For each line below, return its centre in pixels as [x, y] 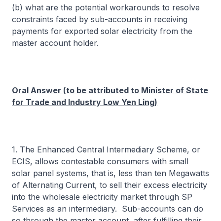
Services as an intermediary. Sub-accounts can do [108, 209]
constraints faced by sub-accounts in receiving [100, 19]
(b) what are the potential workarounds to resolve [106, 7]
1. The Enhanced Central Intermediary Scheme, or [106, 149]
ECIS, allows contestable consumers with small [100, 161]
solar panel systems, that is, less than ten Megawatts [110, 173]
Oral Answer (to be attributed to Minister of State [110, 90]
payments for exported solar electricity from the [102, 31]
